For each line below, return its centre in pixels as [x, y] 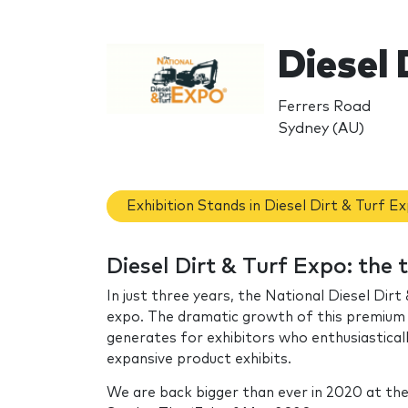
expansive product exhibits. [199, 360]
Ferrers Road [324, 106]
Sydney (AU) [321, 128]
